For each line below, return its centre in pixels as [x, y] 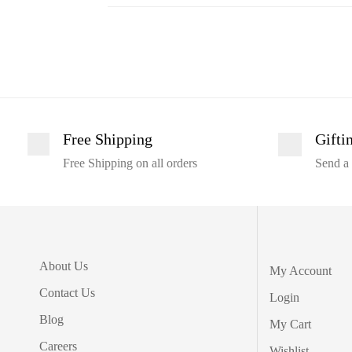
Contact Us [67, 292]
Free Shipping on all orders [130, 163]
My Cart [291, 324]
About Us [64, 266]
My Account [301, 270]
